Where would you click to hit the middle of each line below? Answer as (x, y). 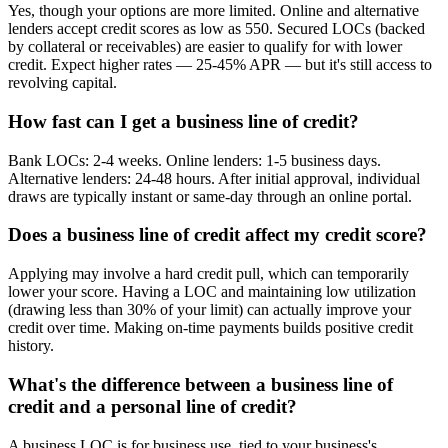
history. (31, 346)
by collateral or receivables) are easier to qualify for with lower (205, 47)
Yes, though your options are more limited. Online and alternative (213, 11)
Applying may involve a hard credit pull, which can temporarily (208, 274)
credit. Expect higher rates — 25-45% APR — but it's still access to (220, 65)
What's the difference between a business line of (200, 384)
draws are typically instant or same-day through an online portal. (210, 196)
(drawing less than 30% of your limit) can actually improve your (209, 310)
